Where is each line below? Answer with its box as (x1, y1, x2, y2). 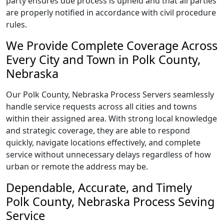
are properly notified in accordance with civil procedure (6, 7, 216, 18)
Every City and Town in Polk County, (6, 51, 200, 67)
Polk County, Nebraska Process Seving (6, 193, 214, 209)
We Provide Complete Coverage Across (6, 37, 217, 53)
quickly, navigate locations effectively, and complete (6, 137, 200, 148)
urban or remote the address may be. (6, 161, 148, 172)
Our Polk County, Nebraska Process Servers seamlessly (6, 89, 214, 100)
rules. (6, 19, 27, 30)
